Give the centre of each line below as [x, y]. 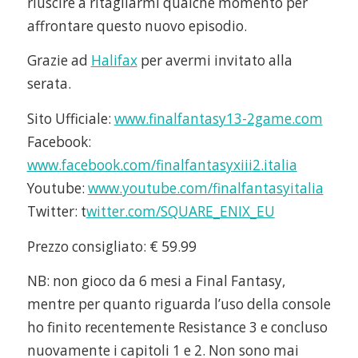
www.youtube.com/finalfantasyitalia [205, 188]
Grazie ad [59, 61]
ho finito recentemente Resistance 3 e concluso [177, 328]
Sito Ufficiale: [70, 118]
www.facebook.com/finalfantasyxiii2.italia [162, 165]
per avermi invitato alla [215, 61]
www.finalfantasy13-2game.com [218, 118]
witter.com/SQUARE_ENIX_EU [180, 211]
